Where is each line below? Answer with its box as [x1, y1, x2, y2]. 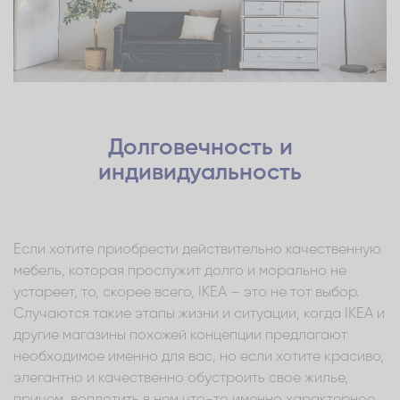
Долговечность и [107, 136, 293, 160]
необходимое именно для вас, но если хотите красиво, [13, 349, 384, 364]
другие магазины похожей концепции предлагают [13, 328, 347, 343]
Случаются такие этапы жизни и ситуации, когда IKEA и [13, 306, 385, 321]
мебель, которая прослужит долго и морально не [13, 263, 346, 279]
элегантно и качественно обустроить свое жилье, [13, 371, 348, 386]
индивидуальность [98, 161, 302, 185]
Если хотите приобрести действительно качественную [13, 242, 381, 257]
